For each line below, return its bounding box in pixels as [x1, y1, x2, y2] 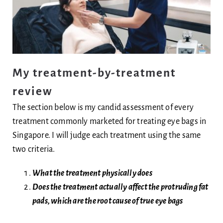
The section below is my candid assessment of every [12, 103, 194, 112]
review [12, 85, 52, 98]
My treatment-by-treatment [12, 66, 176, 79]
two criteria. [12, 144, 55, 154]
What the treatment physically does [32, 168, 152, 178]
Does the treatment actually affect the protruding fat [32, 182, 209, 192]
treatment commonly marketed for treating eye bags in [12, 116, 207, 126]
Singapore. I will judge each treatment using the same [12, 130, 201, 140]
